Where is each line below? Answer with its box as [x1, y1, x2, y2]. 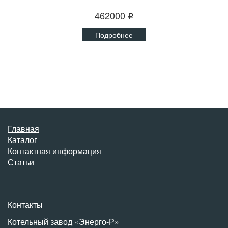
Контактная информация [8, 145, 101, 157]
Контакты [8, 198, 43, 210]
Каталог [8, 134, 37, 146]
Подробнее [95, 30, 133, 40]
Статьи [8, 156, 34, 168]
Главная [8, 123, 39, 134]
